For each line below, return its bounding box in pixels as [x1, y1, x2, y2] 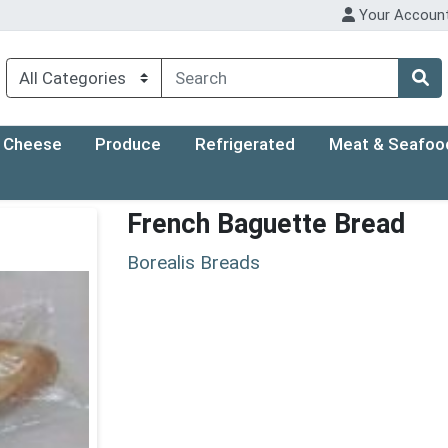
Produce [95, 134, 162, 155]
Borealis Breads [127, 250, 260, 274]
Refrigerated [195, 134, 296, 155]
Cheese [2, 134, 62, 155]
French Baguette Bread [127, 208, 405, 241]
